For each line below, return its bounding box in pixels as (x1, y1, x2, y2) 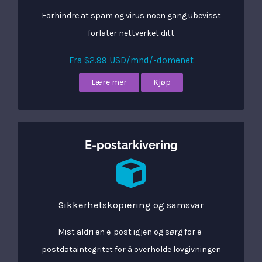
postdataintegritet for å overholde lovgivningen (41, 244, 221, 254)
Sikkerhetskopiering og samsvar (58, 199, 204, 211)
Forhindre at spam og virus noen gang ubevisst (41, 11, 221, 20)
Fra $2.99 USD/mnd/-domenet (68, 55, 194, 65)
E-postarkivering (84, 139, 178, 152)
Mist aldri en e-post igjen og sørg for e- (58, 227, 204, 237)
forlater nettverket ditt (88, 28, 174, 38)
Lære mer (91, 77, 127, 87)
